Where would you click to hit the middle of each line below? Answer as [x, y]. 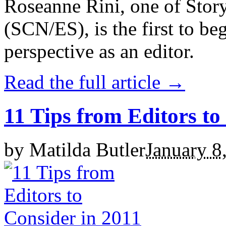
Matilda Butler [87, 150]
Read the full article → [95, 82]
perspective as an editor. [99, 51]
